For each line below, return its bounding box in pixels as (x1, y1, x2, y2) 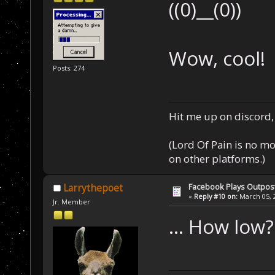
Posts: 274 (53, 63, 85, 73)
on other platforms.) (168, 151, 265, 166)
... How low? (168, 214, 274, 240)
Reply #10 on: (194, 191, 238, 201)
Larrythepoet (63, 181, 123, 195)
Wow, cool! (168, 45, 265, 71)
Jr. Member (53, 196, 91, 206)
